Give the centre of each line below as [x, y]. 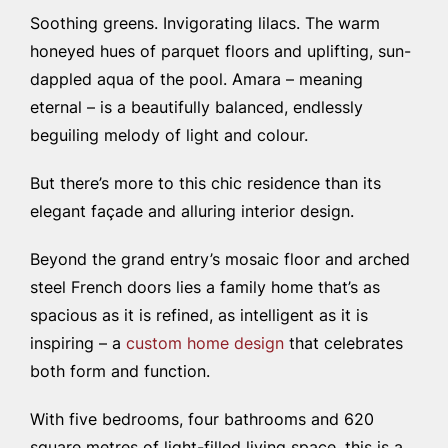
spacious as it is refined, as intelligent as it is [199, 316]
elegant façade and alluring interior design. [192, 212]
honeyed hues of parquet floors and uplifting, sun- [220, 52]
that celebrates [343, 344]
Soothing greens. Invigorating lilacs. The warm [205, 24]
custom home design [205, 344]
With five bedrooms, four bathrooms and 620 [202, 420]
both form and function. [120, 372]
